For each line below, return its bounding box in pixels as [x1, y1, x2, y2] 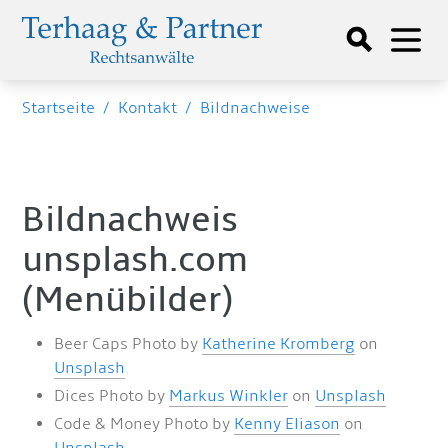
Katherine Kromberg [202, 334, 356, 354]
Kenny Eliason [234, 414, 341, 434]
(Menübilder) [22, 278, 234, 322]
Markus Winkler [169, 386, 289, 406]
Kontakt [118, 98, 178, 118]
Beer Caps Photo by [54, 334, 203, 354]
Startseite [22, 98, 96, 118]
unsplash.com [22, 238, 249, 282]
